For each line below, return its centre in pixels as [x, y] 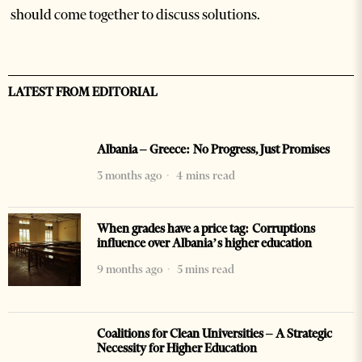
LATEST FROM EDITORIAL [83, 93]
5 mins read [204, 269]
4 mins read [204, 176]
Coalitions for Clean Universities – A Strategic [215, 334]
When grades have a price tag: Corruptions [206, 229]
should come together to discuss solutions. [136, 15]
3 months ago [129, 176]
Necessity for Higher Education [177, 349]
